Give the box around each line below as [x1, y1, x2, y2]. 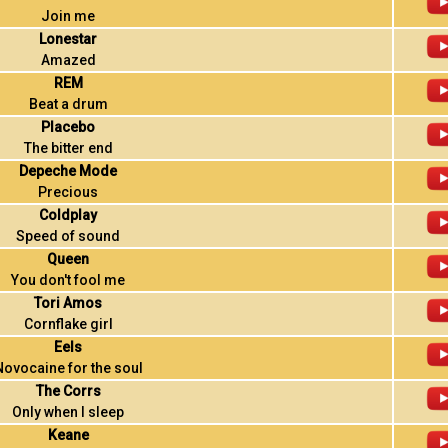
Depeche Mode [19, 163, 118, 179]
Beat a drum [28, 96, 108, 112]
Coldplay [39, 207, 98, 223]
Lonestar [39, 31, 98, 47]
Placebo [41, 119, 96, 135]
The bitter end [23, 140, 113, 156]
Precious [38, 184, 99, 200]
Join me [41, 8, 96, 24]
